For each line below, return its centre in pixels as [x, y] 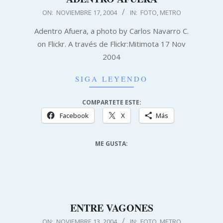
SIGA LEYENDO [111, 78]
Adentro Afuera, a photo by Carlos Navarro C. [111, 31]
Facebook [74, 115]
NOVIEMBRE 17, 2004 [86, 12]
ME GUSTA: [111, 143]
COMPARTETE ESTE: [111, 102]
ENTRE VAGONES [111, 208]
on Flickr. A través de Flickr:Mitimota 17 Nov [111, 44]
